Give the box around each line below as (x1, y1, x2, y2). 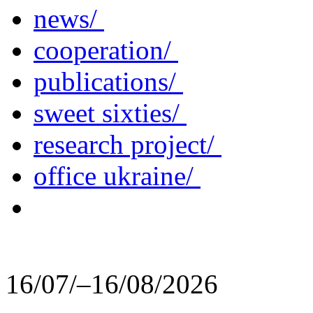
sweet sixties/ (34, 97, 187, 128)
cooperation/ (34, 34, 178, 65)
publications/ (34, 66, 183, 96)
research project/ (34, 129, 221, 159)
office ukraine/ (34, 160, 201, 191)
